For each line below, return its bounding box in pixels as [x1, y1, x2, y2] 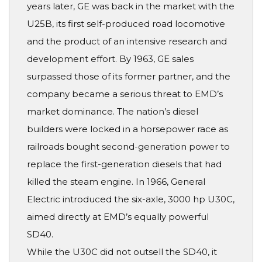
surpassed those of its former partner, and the [27, 71, 230, 82]
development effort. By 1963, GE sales [27, 53, 194, 65]
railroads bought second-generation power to [27, 141, 230, 153]
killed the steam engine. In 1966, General [27, 176, 205, 188]
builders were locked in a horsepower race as [27, 123, 228, 135]
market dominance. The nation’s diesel [27, 106, 198, 118]
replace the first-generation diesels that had [27, 158, 222, 170]
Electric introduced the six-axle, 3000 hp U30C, [27, 194, 235, 205]
